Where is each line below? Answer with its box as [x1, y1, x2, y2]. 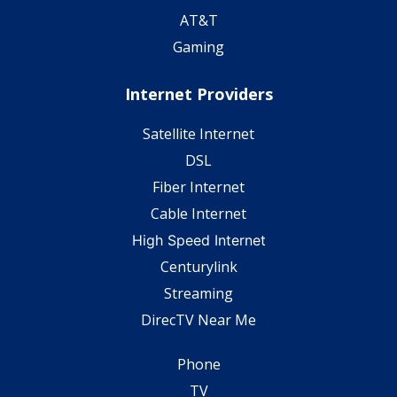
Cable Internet [151, 203, 246, 223]
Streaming [164, 283, 233, 303]
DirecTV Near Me [141, 309, 256, 330]
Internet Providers [124, 82, 273, 105]
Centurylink [160, 256, 237, 276]
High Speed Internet [131, 230, 266, 249]
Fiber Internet [152, 176, 245, 197]
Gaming [173, 36, 224, 57]
